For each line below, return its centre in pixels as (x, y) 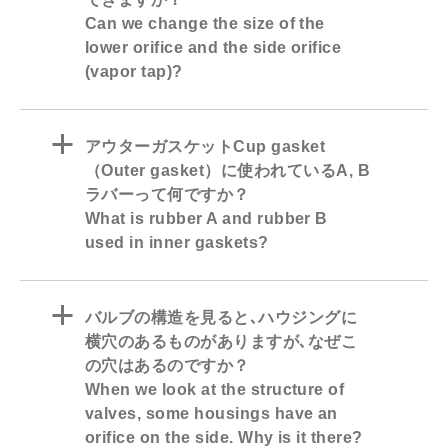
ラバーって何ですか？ (167, 195)
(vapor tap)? (134, 72)
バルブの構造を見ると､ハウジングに (221, 318)
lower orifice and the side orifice (213, 48)
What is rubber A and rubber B (206, 219)
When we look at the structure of (215, 390)
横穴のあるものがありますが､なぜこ (221, 342)
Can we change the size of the (205, 24)
